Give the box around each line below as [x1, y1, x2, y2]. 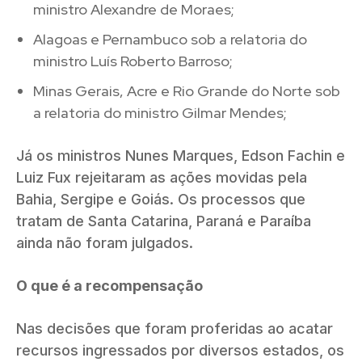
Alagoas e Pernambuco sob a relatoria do [33, 29, 307, 48]
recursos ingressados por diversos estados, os [16, 341, 344, 359]
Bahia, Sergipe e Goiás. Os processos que [16, 190, 305, 208]
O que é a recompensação [16, 276, 206, 294]
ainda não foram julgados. [16, 234, 193, 251]
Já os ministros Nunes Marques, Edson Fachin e [16, 146, 345, 164]
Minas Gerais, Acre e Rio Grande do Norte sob [33, 81, 340, 100]
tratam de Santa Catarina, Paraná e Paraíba [16, 212, 311, 229]
